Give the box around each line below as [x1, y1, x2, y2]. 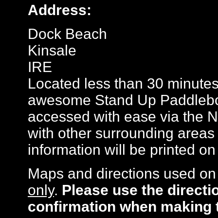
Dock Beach [28, 26, 107, 42]
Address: [28, 2, 91, 18]
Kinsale [28, 42, 76, 58]
